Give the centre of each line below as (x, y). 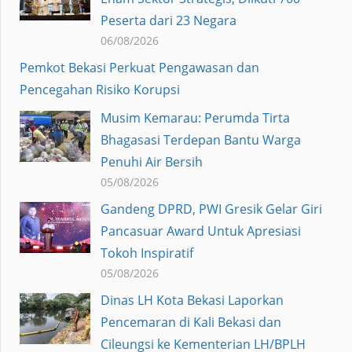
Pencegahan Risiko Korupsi (100, 89)
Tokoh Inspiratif (147, 253)
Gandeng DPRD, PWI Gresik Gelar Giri (211, 209)
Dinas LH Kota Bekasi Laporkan (192, 300)
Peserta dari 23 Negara (168, 20)
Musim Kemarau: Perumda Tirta (195, 117)
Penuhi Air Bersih (151, 161)
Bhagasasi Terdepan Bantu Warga (200, 139)
